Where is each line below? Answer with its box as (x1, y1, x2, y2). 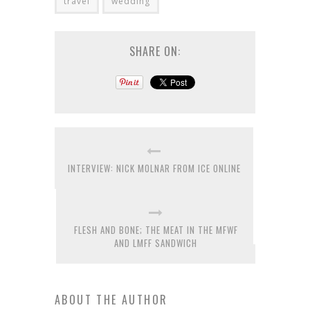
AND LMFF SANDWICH (114, 235, 197, 250)
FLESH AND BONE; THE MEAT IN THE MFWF (73, 222, 238, 237)
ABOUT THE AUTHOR (55, 291, 168, 308)
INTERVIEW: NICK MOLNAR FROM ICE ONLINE (67, 161, 241, 175)
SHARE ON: (129, 42, 181, 60)
